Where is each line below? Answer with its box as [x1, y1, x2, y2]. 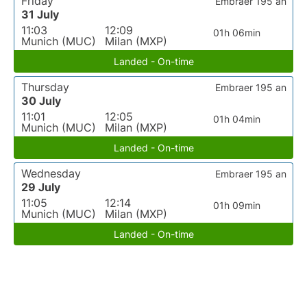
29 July [21, 180, 60, 194]
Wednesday [21, 167, 81, 180]
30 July [21, 94, 61, 108]
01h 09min [213, 199, 261, 211]
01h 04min [213, 113, 261, 125]
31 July [21, 8, 59, 21]
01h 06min [213, 27, 261, 38]
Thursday [21, 80, 69, 94]
